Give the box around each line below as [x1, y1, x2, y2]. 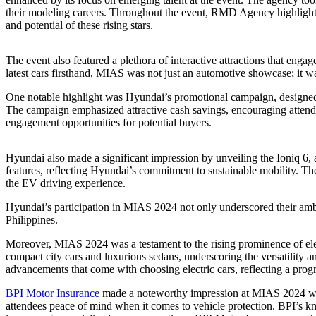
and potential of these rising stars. [6, 18, 153, 31]
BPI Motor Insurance [6, 286, 102, 299]
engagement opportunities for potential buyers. [6, 116, 212, 128]
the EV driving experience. [6, 176, 126, 189]
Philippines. [6, 213, 58, 226]
